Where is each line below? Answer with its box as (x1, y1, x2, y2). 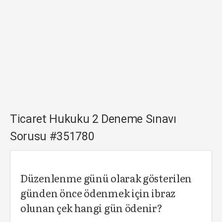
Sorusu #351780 (10, 130, 95, 143)
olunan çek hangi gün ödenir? (20, 200, 163, 215)
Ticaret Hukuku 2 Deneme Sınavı (10, 112, 176, 126)
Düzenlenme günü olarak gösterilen (20, 170, 192, 185)
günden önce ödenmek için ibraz (20, 185, 176, 200)
